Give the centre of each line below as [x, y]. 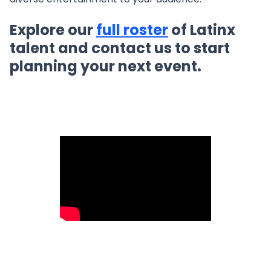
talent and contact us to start [120, 48]
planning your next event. [106, 66]
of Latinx [202, 30]
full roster [132, 30]
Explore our [53, 30]
